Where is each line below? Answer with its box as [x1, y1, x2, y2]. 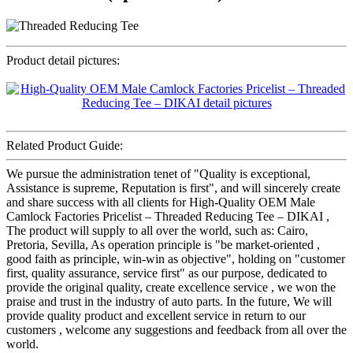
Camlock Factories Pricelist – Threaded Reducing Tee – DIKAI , [6, 210, 329, 224]
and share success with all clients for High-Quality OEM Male [6, 195, 315, 210]
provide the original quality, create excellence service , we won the [6, 281, 336, 295]
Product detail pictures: [6, 54, 120, 68]
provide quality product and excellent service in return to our [6, 309, 306, 323]
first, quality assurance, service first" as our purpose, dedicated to [6, 266, 327, 281]
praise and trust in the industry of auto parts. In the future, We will [6, 295, 332, 309]
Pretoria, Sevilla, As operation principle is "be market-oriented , [6, 238, 320, 252]
